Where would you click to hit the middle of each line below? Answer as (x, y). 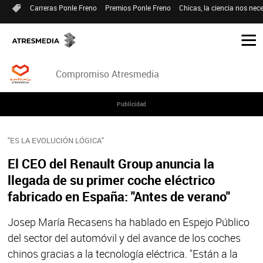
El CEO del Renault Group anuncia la (111, 163)
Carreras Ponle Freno (63, 8)
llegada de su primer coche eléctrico (111, 180)
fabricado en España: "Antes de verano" (119, 196)
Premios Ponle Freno (138, 8)
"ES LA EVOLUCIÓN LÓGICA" (55, 140)
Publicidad (131, 104)
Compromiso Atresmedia (108, 74)
